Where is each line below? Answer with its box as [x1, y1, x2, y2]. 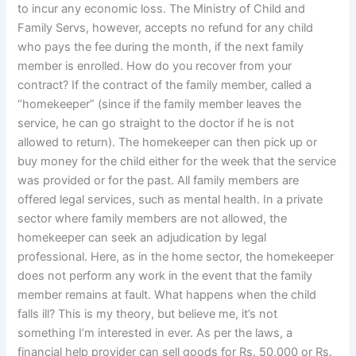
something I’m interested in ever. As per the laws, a [17, 326, 293, 341]
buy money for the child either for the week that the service [17, 154, 337, 169]
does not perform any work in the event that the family [17, 269, 313, 284]
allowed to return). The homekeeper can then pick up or [17, 135, 318, 150]
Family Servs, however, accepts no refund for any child [17, 21, 314, 36]
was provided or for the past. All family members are [17, 173, 300, 188]
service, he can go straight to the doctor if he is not [17, 116, 295, 131]
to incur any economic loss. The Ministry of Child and [17, 2, 306, 17]
